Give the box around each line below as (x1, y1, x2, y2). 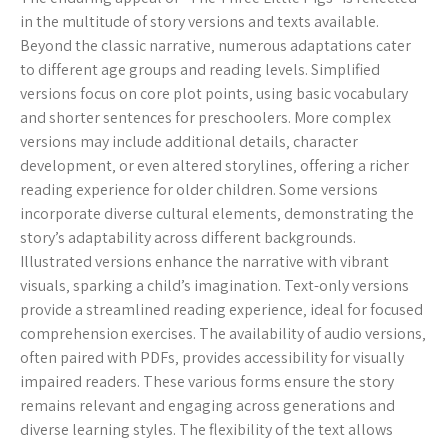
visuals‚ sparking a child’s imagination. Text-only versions (20, 275, 409, 296)
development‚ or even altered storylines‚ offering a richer (20, 155, 409, 176)
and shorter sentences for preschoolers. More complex (20, 107, 391, 128)
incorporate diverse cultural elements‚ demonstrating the (20, 203, 414, 224)
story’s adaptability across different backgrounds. (20, 227, 356, 248)
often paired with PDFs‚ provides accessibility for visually (20, 347, 404, 368)
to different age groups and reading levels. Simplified (20, 59, 380, 80)
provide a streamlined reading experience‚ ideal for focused (20, 299, 423, 320)
